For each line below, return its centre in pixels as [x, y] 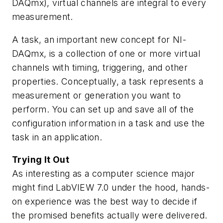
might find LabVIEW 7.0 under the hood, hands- [111, 188]
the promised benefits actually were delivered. [110, 216]
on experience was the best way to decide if [105, 202]
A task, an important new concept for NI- [99, 39]
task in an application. [57, 137]
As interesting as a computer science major [104, 174]
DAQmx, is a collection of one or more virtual [106, 53]
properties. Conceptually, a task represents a [108, 81]
